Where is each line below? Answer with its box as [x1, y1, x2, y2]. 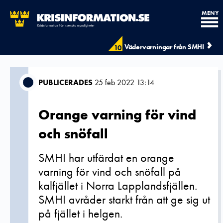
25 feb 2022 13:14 [93, 77, 154, 88]
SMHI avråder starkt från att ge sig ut [38, 192, 210, 207]
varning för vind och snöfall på [38, 164, 181, 179]
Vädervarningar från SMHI [124, 42, 204, 51]
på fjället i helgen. [38, 206, 122, 221]
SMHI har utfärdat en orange [38, 150, 174, 165]
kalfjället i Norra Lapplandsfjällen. [38, 178, 197, 193]
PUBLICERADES [38, 77, 93, 88]
